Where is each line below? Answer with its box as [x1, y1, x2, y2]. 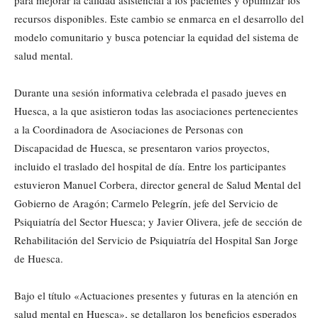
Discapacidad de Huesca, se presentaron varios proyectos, [14, 141, 270, 155]
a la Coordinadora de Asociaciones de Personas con [14, 122, 243, 137]
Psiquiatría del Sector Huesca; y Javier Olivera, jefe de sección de [14, 214, 302, 229]
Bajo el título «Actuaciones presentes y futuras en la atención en [14, 288, 298, 303]
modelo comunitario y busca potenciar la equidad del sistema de [14, 30, 299, 45]
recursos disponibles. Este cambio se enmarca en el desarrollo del [14, 11, 304, 26]
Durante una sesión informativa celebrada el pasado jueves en [14, 85, 287, 100]
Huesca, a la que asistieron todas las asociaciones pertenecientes [14, 104, 298, 119]
